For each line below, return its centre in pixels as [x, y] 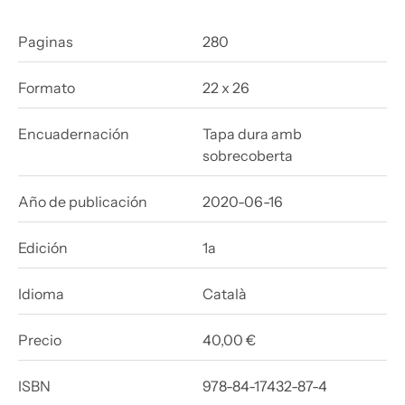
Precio [40, 340]
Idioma [41, 294]
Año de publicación [83, 202]
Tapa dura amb [252, 134]
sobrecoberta [248, 156]
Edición [43, 248]
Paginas [46, 42]
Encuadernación [74, 134]
